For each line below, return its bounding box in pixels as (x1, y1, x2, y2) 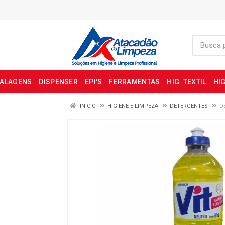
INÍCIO (78, 103, 96, 109)
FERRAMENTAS (109, 78, 160, 86)
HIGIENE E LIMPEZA (107, 103, 158, 109)
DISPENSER (39, 78, 78, 86)
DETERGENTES (170, 103, 208, 109)
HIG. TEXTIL (167, 78, 206, 86)
